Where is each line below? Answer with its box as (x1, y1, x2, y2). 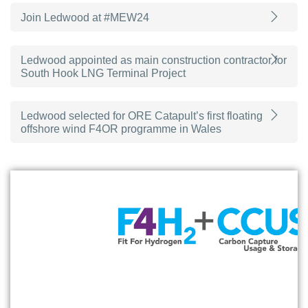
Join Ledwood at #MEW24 (21, 12, 149, 24)
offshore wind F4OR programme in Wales (21, 123, 221, 135)
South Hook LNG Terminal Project (21, 67, 186, 80)
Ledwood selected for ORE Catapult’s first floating (21, 110, 263, 122)
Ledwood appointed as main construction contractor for (21, 54, 287, 67)
